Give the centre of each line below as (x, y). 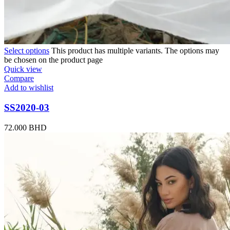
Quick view (23, 69)
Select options (27, 51)
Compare (19, 79)
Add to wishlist (29, 88)
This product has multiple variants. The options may (135, 51)
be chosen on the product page (53, 60)
